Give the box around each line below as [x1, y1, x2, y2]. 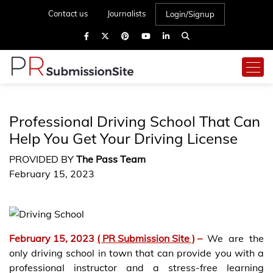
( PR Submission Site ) [97, 232, 195, 244]
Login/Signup [166, 9, 214, 19]
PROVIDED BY [9, 153, 76, 165]
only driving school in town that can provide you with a [9, 246, 264, 259]
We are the [207, 232, 264, 244]
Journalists [107, 9, 146, 18]
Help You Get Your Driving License [9, 129, 238, 147]
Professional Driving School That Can [9, 112, 260, 130]
